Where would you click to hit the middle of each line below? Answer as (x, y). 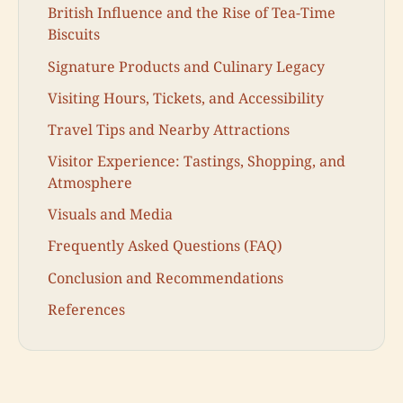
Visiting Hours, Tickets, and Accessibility (186, 98)
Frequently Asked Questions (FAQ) (165, 246)
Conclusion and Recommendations (166, 278)
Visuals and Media (110, 215)
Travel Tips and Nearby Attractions (169, 129)
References (86, 309)
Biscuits (74, 35)
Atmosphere (90, 183)
